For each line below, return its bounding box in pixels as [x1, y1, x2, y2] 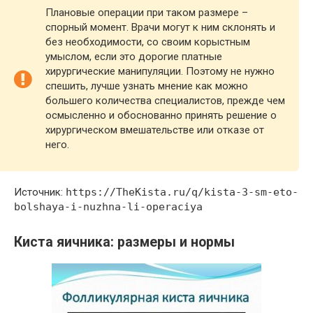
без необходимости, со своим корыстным [45, 36, 250, 48]
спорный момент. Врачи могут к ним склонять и [45, 21, 275, 34]
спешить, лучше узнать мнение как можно [45, 80, 248, 92]
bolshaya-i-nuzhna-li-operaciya [14, 201, 203, 213]
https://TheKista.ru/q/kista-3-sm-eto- [66, 186, 298, 198]
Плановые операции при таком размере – [45, 6, 248, 19]
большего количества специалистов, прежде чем [45, 94, 285, 107]
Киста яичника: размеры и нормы [14, 234, 235, 251]
